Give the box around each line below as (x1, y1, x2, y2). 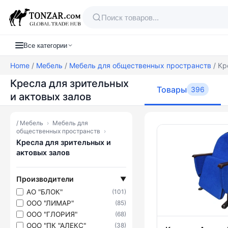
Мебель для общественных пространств (69, 61, 211, 70)
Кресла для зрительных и (16, 138, 111, 147)
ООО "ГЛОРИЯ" (26, 210, 77, 218)
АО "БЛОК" (26, 187, 63, 196)
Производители (16, 175, 74, 183)
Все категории (23, 41, 67, 49)
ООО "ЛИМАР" (26, 198, 74, 207)
